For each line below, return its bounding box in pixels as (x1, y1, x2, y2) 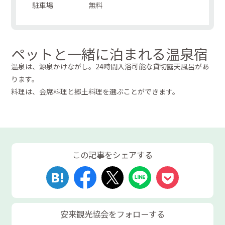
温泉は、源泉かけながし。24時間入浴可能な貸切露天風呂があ (11, 61, 209, 72)
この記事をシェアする (72, 148, 153, 161)
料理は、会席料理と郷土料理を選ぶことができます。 (11, 86, 180, 97)
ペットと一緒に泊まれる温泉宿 (11, 44, 208, 64)
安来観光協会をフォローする (60, 208, 165, 220)
